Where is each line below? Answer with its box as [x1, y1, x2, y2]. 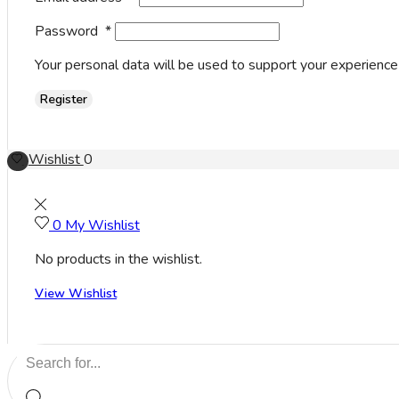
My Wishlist [65, 216, 140, 235]
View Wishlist [35, 285, 117, 302]
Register [40, 91, 87, 108]
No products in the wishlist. [35, 249, 202, 269]
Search [16, 344, 58, 363]
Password [35, 21, 105, 41]
